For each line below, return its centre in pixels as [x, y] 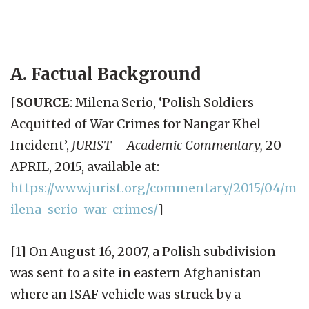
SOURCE [43, 102]
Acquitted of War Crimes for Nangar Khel [136, 123]
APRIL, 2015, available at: [85, 166]
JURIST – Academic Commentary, [167, 145]
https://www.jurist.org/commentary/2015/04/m [153, 188]
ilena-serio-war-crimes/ [84, 209]
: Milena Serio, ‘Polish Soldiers [162, 102]
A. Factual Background [106, 74]
